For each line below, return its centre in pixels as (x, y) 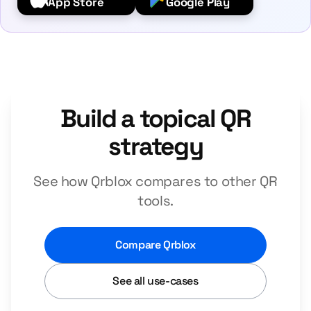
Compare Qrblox (155, 245)
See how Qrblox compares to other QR (155, 181)
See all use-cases (155, 281)
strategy (155, 146)
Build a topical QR (155, 119)
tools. (155, 201)
